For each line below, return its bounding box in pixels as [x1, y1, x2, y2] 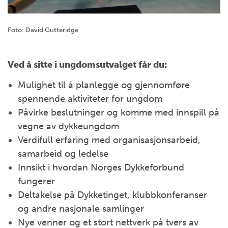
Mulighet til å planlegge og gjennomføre [18, 79, 190, 91]
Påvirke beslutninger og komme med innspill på [18, 106, 219, 118]
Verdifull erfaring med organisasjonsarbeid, [18, 134, 201, 146]
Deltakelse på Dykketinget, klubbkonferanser [18, 189, 207, 201]
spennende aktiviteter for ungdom [18, 93, 162, 104]
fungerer [18, 175, 55, 187]
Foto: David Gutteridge [8, 25, 80, 34]
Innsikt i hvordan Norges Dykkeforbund [18, 161, 184, 173]
